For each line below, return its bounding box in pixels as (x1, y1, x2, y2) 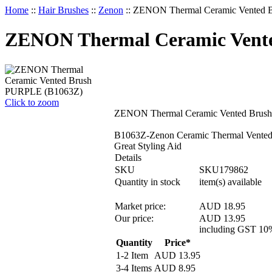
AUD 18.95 (199, 200, 245, 211)
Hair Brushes (38, 5, 89, 15)
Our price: (115, 212, 154, 223)
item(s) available (199, 176, 262, 187)
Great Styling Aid (114, 140, 182, 151)
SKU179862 (199, 164, 248, 175)
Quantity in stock (115, 176, 180, 187)
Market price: (115, 200, 166, 211)
